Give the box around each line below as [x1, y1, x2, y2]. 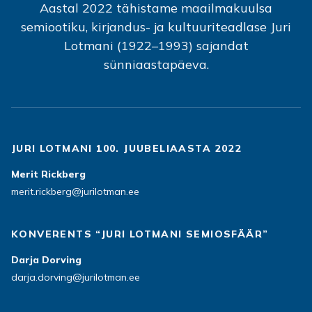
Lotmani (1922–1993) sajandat [63, 38, 249, 54]
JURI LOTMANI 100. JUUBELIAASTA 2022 [16, 142, 242, 155]
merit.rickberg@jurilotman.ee [11, 185, 139, 198]
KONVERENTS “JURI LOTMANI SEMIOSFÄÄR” [19, 228, 269, 240]
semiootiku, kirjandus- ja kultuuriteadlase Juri [21, 19, 291, 35]
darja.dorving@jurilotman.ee [11, 271, 140, 283]
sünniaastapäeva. [103, 56, 209, 72]
